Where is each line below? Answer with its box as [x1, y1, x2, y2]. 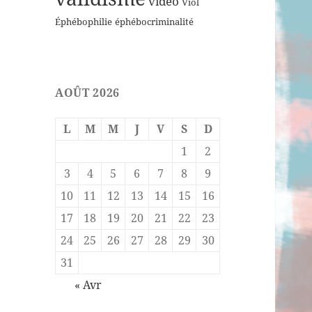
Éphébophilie [55, 16, 113, 29]
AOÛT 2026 [55, 85, 120, 101]
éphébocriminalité [115, 16, 194, 29]
